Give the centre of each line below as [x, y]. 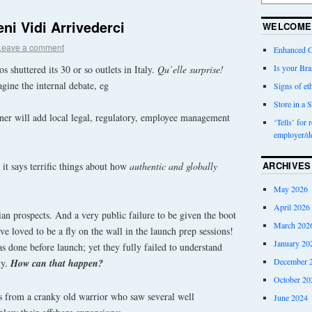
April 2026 [291, 206]
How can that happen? [57, 263]
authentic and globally [173, 166]
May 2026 [290, 188]
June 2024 [290, 297]
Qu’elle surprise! [190, 69]
